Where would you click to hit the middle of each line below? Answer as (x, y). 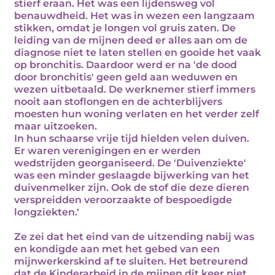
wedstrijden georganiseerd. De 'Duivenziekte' (130, 163)
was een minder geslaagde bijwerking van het (132, 175)
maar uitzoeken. (56, 126)
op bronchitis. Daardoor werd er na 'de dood (126, 65)
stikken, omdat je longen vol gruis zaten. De (125, 28)
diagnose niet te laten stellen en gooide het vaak (137, 52)
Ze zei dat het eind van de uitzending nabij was (134, 237)
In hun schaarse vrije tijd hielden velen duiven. (132, 138)
